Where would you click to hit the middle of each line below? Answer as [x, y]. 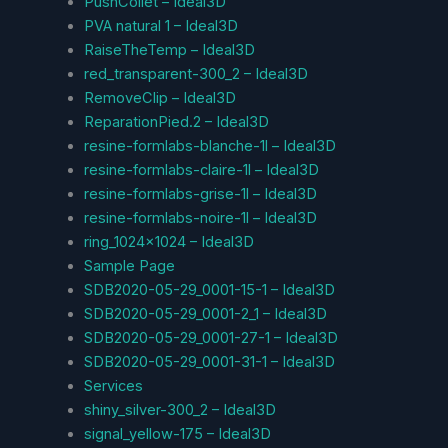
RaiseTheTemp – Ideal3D [169, 49]
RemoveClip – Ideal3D [159, 97]
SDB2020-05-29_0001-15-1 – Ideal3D [209, 289]
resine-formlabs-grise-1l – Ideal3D [200, 193]
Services [113, 385]
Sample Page [129, 265]
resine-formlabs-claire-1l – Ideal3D [201, 169]
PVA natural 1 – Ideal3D [160, 25]
